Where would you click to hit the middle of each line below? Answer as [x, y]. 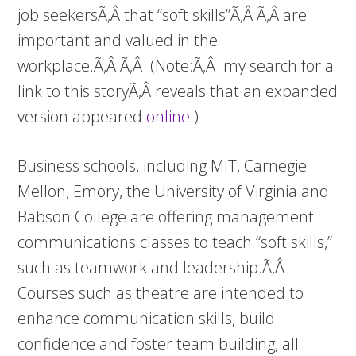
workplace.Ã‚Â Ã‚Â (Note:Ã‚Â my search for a [176, 66]
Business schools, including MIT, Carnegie [163, 166]
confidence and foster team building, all [159, 344]
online [168, 116]
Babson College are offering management [166, 217]
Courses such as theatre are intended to [161, 293]
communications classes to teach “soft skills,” [175, 242]
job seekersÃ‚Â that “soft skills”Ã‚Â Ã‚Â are [163, 15]
